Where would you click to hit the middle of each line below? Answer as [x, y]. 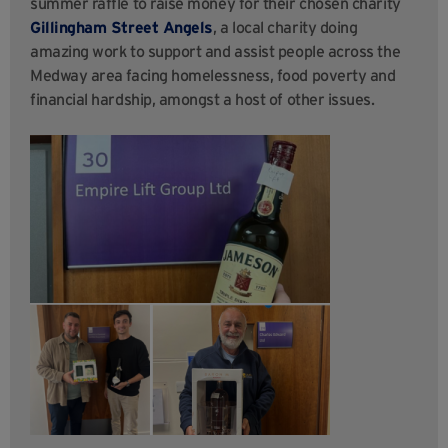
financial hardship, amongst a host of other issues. [202, 98]
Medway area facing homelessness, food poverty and [213, 74]
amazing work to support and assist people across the [215, 50]
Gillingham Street [96, 26]
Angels [187, 26]
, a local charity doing [285, 26]
